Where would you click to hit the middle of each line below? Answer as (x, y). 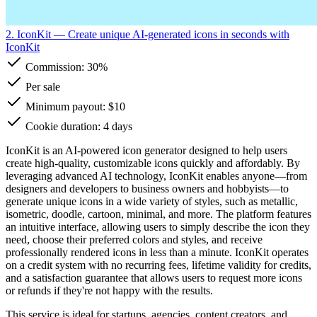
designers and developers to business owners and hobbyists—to (147, 188)
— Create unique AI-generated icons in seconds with (170, 34)
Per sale (41, 86)
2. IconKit (28, 34)
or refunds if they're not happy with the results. (109, 290)
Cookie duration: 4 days (77, 126)
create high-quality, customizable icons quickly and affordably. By (153, 163)
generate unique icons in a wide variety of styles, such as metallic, (152, 201)
